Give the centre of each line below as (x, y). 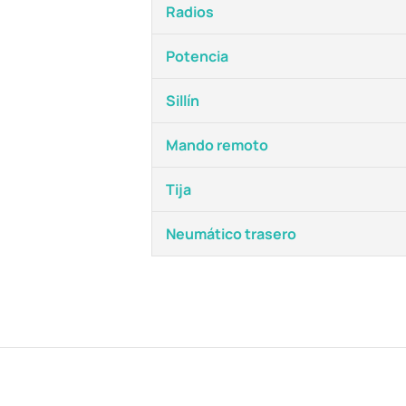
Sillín (183, 101)
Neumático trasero (231, 234)
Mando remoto (217, 145)
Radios (190, 12)
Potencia (197, 56)
